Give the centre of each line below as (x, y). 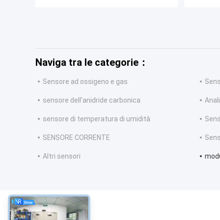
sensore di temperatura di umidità (96, 119)
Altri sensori (62, 156)
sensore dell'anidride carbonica (92, 100)
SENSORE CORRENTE (76, 138)
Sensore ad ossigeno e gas (85, 82)
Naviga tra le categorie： (92, 63)
